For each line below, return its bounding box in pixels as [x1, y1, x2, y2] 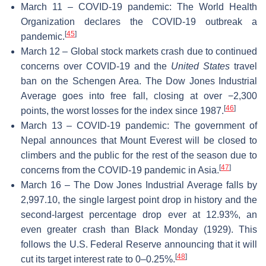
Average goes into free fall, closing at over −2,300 [21, 90, 257, 101]
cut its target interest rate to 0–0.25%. [21, 254, 175, 264]
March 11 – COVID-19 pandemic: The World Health [21, 1, 257, 12]
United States [171, 61, 230, 71]
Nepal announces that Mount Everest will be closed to [21, 135, 257, 145]
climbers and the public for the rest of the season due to [21, 150, 257, 160]
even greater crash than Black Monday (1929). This [21, 224, 257, 235]
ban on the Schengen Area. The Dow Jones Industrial [21, 75, 257, 86]
